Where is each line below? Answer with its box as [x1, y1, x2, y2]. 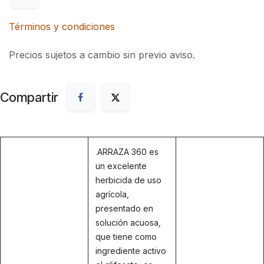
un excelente [95, 160, 147, 171]
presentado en [95, 203, 153, 213]
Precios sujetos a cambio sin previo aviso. [9, 49, 195, 61]
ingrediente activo [95, 245, 166, 256]
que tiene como [95, 231, 157, 242]
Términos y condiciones [9, 21, 115, 33]
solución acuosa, [95, 217, 161, 227]
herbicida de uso [95, 174, 161, 185]
